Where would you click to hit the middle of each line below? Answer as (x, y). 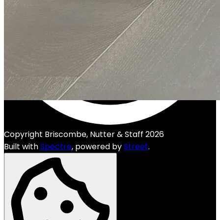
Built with (22, 147)
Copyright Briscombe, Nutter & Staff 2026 (84, 135)
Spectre (56, 147)
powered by (99, 147)
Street (136, 147)
